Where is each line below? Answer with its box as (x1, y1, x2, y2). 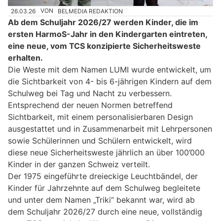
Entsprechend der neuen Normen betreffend (8, 100, 173, 110)
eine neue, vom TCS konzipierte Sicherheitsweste (8, 40, 201, 51)
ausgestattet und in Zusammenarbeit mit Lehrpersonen (8, 123, 212, 134)
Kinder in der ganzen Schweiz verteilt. (8, 159, 150, 169)
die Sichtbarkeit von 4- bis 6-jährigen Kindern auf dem (8, 76, 212, 86)
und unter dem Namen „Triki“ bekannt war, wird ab (8, 194, 195, 205)
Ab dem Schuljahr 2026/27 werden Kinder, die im (8, 17, 198, 27)
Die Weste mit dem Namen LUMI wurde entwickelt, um (8, 64, 211, 74)
